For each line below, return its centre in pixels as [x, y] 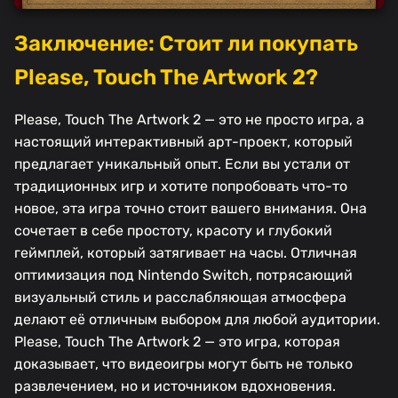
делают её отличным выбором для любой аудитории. [197, 319]
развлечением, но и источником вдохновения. [175, 386]
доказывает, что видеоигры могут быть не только [183, 363]
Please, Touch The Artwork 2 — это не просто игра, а [189, 119]
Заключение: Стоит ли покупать [186, 43]
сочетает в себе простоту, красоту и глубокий [173, 230]
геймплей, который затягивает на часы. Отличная [186, 252]
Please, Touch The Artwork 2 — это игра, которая [177, 341]
